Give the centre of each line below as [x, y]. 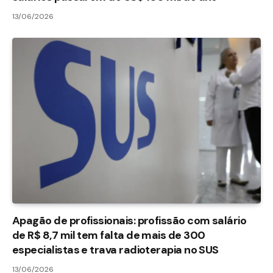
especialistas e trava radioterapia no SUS [115, 250]
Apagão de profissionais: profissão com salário [129, 220]
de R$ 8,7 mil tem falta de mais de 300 [109, 235]
